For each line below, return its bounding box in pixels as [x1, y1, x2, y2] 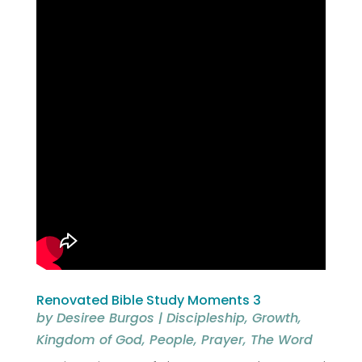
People [149, 330, 194, 349]
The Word [250, 330, 313, 349]
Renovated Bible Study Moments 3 [36, 290, 261, 309]
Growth [251, 308, 298, 327]
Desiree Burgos [56, 308, 154, 327]
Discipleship [166, 308, 245, 327]
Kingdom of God [36, 330, 142, 349]
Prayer [200, 330, 243, 349]
